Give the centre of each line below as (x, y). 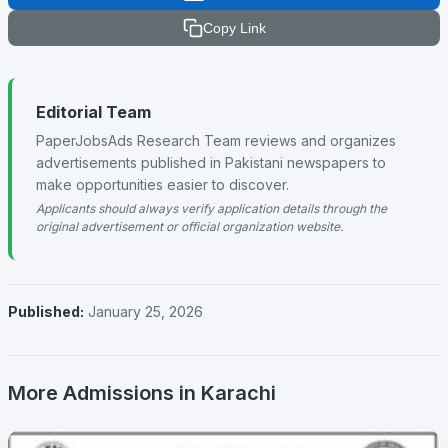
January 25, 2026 (145, 312)
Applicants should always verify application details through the (211, 209)
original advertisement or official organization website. (189, 227)
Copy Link (234, 28)
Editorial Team (93, 112)
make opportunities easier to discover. (162, 185)
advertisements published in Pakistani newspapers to (211, 163)
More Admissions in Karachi (142, 393)
